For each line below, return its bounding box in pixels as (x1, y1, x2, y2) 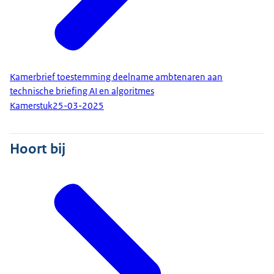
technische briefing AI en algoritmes (10, 84, 154, 97)
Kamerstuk (10, 100, 53, 113)
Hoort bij (10, 139, 65, 158)
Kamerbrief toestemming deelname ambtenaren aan (10, 70, 223, 83)
